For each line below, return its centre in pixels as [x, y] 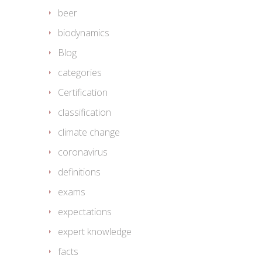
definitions [79, 172]
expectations [85, 212]
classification [85, 113]
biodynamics [84, 33]
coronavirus [83, 152]
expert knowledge [95, 232]
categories [80, 73]
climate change [89, 132]
